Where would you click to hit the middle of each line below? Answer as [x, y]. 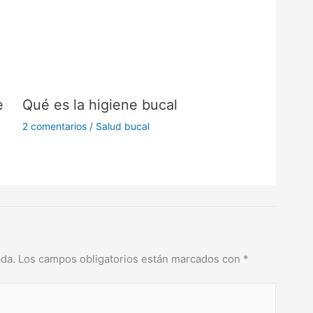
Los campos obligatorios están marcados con [131, 259]
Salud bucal [123, 126]
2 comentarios [54, 126]
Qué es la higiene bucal [100, 105]
